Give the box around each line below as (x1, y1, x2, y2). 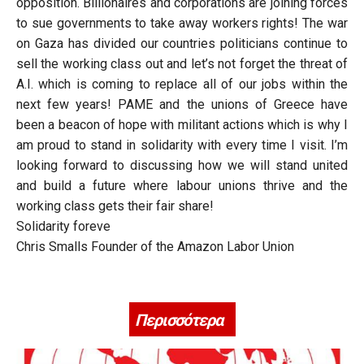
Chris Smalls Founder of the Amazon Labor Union (16, 238, 294, 254)
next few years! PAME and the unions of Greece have (16, 96, 348, 112)
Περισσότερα (134, 310, 223, 330)
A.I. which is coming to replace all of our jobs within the (16, 76, 348, 92)
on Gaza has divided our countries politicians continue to (16, 35, 348, 51)
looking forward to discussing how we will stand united (16, 157, 348, 173)
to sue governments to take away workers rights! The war (16, 15, 348, 31)
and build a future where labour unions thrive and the (16, 177, 348, 193)
